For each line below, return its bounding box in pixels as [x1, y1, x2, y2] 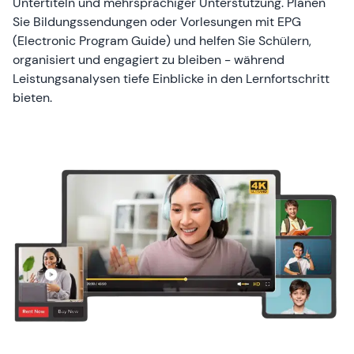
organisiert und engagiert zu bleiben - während [13, 51, 284, 68]
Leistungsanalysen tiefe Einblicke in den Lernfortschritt [13, 70, 330, 87]
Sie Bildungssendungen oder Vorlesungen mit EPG [13, 13, 301, 30]
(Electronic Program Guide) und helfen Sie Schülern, [13, 32, 311, 49]
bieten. [13, 88, 52, 106]
